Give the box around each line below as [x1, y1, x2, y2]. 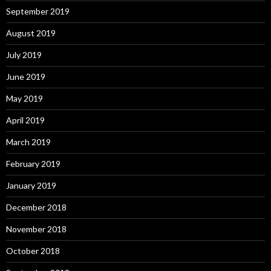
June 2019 [6, 71, 45, 82]
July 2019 [6, 49, 42, 60]
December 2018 [6, 201, 67, 212]
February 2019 [6, 158, 60, 169]
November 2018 [6, 223, 67, 234]
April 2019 [6, 114, 45, 125]
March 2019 [6, 136, 51, 147]
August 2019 [6, 27, 56, 38]
